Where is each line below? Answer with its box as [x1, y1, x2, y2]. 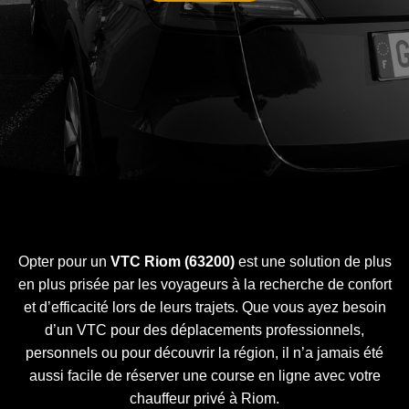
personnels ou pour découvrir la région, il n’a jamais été [26, 345, 383, 361]
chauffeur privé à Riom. [130, 391, 279, 406]
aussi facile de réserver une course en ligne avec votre [28, 368, 381, 383]
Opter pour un [17, 254, 110, 269]
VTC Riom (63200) [110, 254, 235, 269]
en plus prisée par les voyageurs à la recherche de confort [17, 277, 392, 292]
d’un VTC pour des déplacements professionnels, [45, 322, 364, 338]
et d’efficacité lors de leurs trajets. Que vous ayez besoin [23, 299, 386, 315]
